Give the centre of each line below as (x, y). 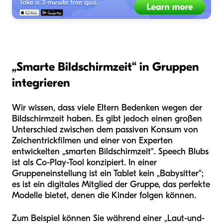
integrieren (41, 83)
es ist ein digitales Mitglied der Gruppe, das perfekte (111, 185)
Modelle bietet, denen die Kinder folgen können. (104, 196)
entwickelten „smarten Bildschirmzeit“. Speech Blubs (110, 152)
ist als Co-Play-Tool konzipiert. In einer (84, 163)
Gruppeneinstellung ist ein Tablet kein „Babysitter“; (108, 174)
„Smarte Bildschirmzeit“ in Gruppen (106, 67)
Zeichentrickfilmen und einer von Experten (92, 141)
